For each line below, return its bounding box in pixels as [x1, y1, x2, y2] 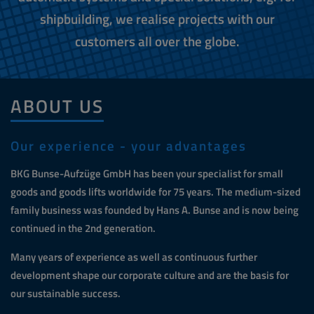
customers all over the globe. [74, 31, 240, 51]
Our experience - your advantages [11, 135, 247, 156]
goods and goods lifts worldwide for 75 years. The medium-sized [11, 183, 301, 200]
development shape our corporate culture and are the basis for [11, 266, 289, 283]
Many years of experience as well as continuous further [11, 248, 257, 265]
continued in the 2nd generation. [11, 219, 156, 236]
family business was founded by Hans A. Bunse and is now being [11, 201, 299, 218]
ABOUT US [11, 91, 104, 120]
